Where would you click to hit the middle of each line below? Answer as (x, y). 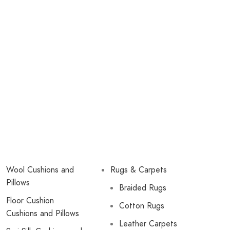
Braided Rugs (143, 188)
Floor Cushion (30, 200)
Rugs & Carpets (139, 170)
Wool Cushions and (40, 170)
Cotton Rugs (142, 206)
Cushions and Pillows (42, 213)
